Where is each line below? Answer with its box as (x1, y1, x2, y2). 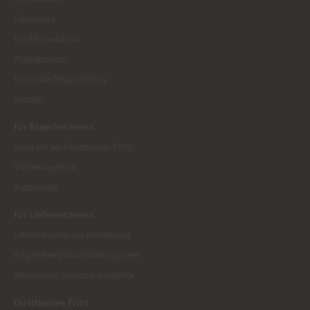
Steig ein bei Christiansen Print (14, 143, 133, 152)
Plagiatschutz (14, 55, 66, 64)
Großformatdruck (14, 35, 81, 44)
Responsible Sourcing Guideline (14, 271, 134, 280)
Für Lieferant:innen (14, 210, 94, 220)
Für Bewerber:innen (14, 122, 94, 132)
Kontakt (14, 95, 44, 104)
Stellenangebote (14, 163, 76, 172)
